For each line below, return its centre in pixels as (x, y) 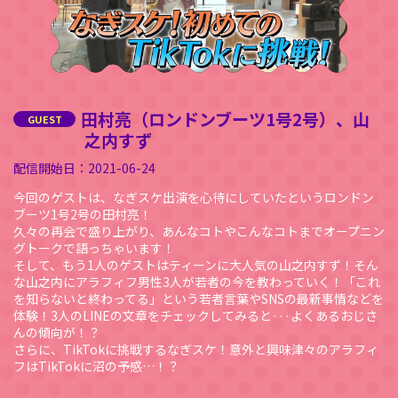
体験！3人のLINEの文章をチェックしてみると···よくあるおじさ (195, 315)
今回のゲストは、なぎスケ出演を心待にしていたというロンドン (194, 197)
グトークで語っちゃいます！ (94, 247)
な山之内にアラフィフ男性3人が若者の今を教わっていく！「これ (197, 281)
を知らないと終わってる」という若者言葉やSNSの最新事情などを (199, 298)
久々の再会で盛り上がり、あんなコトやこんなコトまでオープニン (199, 231)
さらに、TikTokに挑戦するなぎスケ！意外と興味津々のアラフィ (196, 349)
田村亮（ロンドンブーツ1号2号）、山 (225, 118)
